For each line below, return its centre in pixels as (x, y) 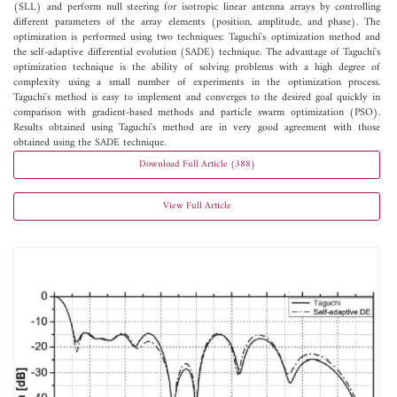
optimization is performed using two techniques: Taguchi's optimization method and (197, 37)
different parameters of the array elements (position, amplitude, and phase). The (197, 22)
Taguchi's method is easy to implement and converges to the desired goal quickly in (197, 97)
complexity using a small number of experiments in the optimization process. (197, 82)
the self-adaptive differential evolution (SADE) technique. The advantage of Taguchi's (197, 52)
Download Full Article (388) (197, 164)
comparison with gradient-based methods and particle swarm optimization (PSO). (197, 113)
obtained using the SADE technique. (90, 143)
